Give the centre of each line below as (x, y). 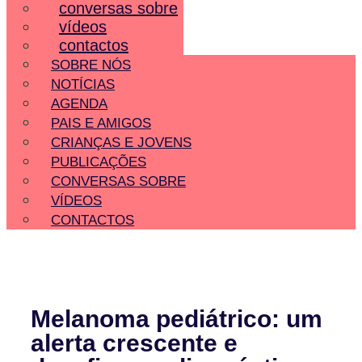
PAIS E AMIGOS (101, 123)
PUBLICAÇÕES (99, 162)
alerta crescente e (135, 343)
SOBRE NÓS (91, 65)
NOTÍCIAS (83, 84)
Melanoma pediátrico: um (177, 319)
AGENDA (79, 103)
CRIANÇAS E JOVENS (121, 142)
